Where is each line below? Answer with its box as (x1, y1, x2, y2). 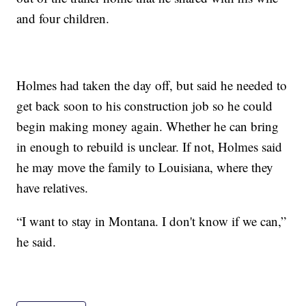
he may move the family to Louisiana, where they (16, 158, 274, 176)
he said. (16, 233, 57, 251)
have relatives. (16, 179, 89, 197)
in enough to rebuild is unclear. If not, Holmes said (16, 138, 283, 156)
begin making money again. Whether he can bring (16, 117, 279, 135)
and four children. (16, 10, 110, 27)
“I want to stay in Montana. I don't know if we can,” (16, 212, 287, 230)
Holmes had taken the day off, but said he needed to (16, 76, 288, 94)
